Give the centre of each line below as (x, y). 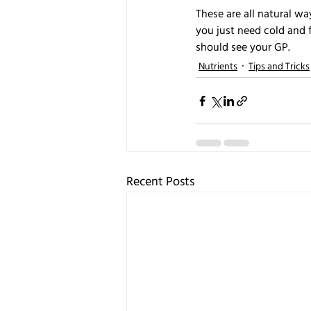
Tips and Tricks (279, 67)
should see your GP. (243, 48)
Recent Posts (160, 183)
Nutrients (218, 67)
